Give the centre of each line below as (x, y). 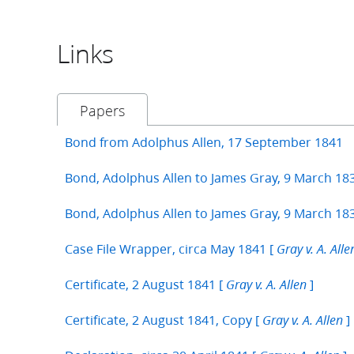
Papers (102, 111)
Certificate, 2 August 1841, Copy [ (164, 320)
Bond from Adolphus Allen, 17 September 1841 (204, 142)
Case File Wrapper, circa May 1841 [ (171, 249)
